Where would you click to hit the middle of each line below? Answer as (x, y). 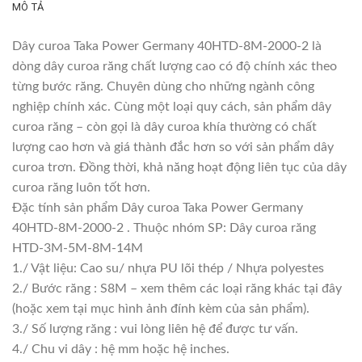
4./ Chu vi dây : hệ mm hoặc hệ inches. (121, 349)
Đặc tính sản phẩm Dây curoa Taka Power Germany (158, 207)
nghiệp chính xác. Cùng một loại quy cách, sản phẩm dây (172, 106)
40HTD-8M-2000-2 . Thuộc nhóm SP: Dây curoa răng (164, 227)
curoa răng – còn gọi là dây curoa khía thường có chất (164, 126)
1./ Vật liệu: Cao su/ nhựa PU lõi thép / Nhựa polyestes (168, 268)
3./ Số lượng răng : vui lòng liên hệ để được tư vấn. (155, 328)
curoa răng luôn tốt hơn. (81, 187)
